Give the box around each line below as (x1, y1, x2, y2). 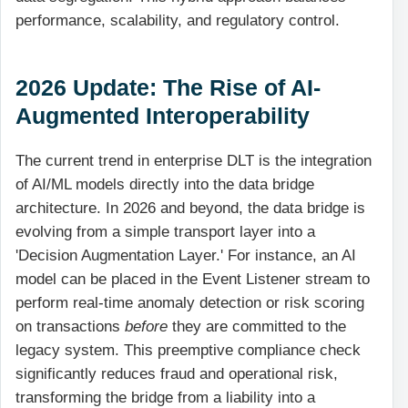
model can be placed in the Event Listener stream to (15, 270, 370, 288)
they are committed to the (168, 317, 346, 335)
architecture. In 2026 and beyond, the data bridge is (15, 199, 365, 217)
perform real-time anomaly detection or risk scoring (15, 293, 364, 311)
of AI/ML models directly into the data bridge (15, 175, 314, 193)
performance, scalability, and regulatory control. (15, 12, 340, 30)
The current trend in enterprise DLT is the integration (15, 151, 372, 169)
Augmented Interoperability (15, 103, 310, 129)
